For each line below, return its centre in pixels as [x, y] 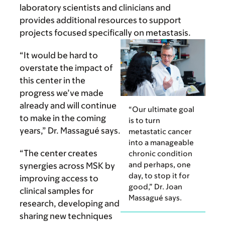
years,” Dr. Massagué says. [70, 131]
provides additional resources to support [100, 20]
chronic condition [160, 153]
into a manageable [161, 142]
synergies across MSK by [67, 166]
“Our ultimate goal [161, 109]
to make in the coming [63, 118]
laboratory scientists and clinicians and [95, 8]
